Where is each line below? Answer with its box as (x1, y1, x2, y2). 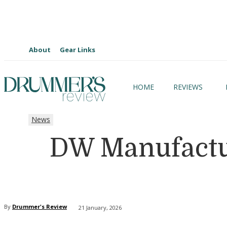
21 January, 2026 (79, 203, 122, 211)
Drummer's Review (12, 202, 67, 210)
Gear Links (60, 45, 95, 54)
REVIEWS (173, 82, 203, 92)
